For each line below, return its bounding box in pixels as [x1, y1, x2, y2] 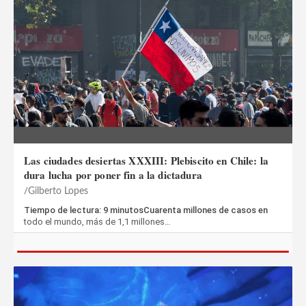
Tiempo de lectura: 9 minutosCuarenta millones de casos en [24, 204, 268, 215]
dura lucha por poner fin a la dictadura [24, 167, 202, 182]
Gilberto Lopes [28, 186, 88, 196]
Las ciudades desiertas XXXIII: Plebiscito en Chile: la [24, 152, 269, 168]
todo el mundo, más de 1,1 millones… [24, 216, 171, 227]
